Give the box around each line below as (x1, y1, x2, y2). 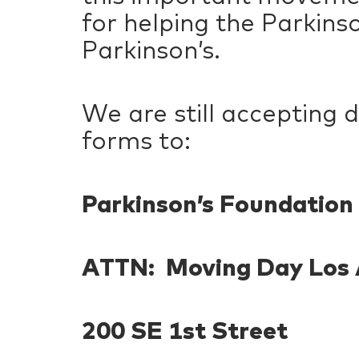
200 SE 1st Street (82, 314, 288, 345)
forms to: (82, 124, 191, 155)
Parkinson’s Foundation (82, 188, 353, 219)
